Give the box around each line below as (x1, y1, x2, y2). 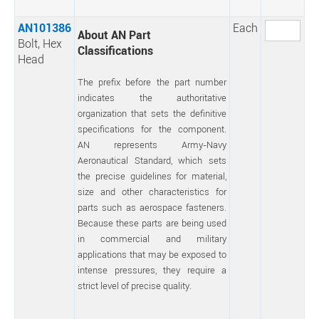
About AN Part (78, 27, 151, 43)
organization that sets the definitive (78, 107, 226, 120)
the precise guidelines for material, (78, 169, 226, 182)
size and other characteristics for (78, 185, 226, 198)
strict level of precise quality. (78, 279, 192, 292)
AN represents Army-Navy (78, 138, 226, 151)
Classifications (78, 43, 153, 58)
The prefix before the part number (78, 75, 226, 88)
